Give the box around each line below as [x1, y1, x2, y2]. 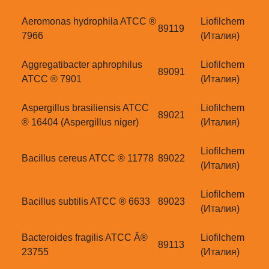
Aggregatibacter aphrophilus [22, 59, 142, 70]
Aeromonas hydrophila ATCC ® [22, 16, 156, 27]
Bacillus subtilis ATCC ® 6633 [22, 196, 150, 207]
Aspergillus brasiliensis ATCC [22, 103, 149, 113]
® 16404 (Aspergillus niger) [22, 117, 139, 128]
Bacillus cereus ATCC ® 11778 [22, 153, 154, 164]
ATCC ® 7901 [22, 74, 82, 85]
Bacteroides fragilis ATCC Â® [22, 232, 148, 243]
